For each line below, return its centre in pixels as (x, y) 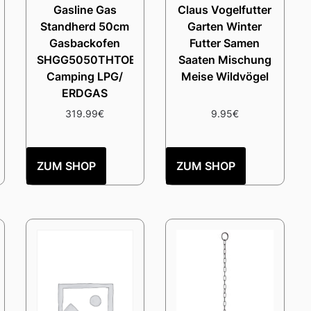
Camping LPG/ (85, 77)
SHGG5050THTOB (86, 60)
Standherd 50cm (85, 27)
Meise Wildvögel (225, 77)
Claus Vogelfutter (225, 10)
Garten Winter (225, 27)
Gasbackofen (85, 43)
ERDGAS (85, 93)
